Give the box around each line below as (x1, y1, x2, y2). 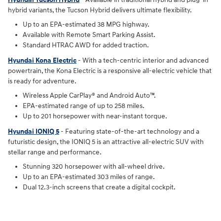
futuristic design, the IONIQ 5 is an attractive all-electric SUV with (8, 138, 204, 147)
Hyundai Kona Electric (8, 56, 76, 65)
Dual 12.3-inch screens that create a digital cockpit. (23, 183, 176, 192)
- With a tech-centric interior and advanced (76, 56, 209, 65)
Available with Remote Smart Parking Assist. (23, 31, 155, 39)
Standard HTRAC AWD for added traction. (23, 41, 149, 50)
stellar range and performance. (8, 148, 102, 157)
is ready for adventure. (8, 77, 76, 86)
